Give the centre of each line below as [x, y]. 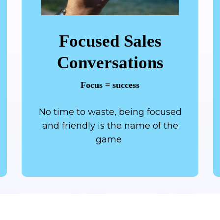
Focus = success [110, 85]
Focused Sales [110, 41]
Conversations [110, 62]
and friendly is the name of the [110, 125]
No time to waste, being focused [110, 112]
